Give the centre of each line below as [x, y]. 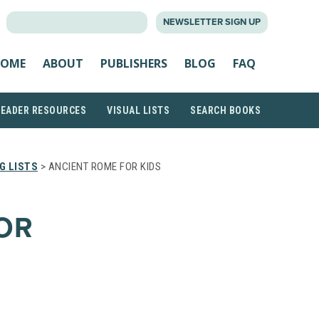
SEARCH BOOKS [225, 110]
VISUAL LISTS [138, 110]
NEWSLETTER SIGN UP [212, 22]
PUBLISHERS [134, 63]
